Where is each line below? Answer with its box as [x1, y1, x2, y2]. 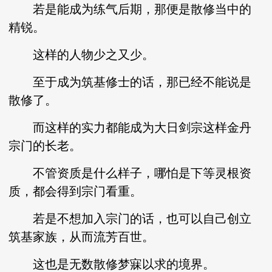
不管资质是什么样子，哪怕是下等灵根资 [8, 166, 252, 180]
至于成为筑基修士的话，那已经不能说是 [8, 75, 252, 89]
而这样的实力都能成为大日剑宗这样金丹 [8, 121, 252, 134]
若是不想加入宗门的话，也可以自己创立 [8, 212, 252, 225]
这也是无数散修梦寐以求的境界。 [8, 257, 216, 271]
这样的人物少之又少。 [8, 48, 155, 61]
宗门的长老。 [8, 139, 82, 152]
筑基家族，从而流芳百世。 [8, 230, 155, 243]
